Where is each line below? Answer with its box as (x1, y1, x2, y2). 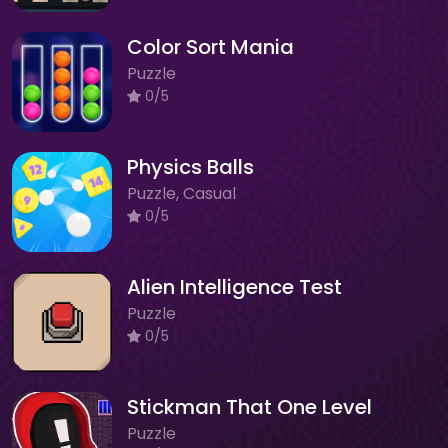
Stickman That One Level (127, 392, 372, 421)
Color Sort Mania (127, 32, 294, 61)
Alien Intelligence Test (127, 272, 342, 301)
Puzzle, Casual (127, 181, 236, 205)
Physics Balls (127, 152, 254, 181)
